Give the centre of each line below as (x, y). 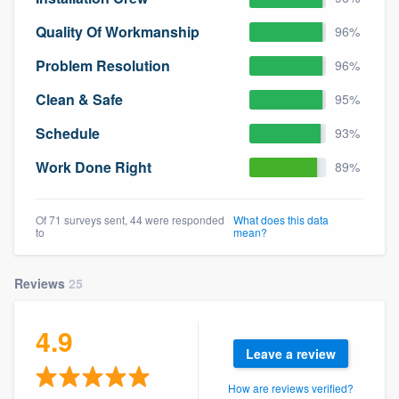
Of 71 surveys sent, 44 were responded (130, 219)
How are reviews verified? (291, 387)
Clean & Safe (79, 100)
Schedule (68, 134)
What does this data (281, 219)
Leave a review (291, 353)
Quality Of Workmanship (118, 32)
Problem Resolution (103, 66)
